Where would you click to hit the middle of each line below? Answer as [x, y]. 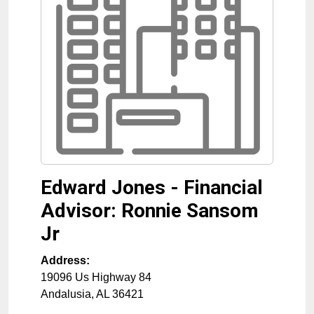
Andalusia [66, 294]
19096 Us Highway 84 [96, 277]
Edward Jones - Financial [152, 187]
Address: [65, 260]
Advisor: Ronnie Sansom [150, 211]
